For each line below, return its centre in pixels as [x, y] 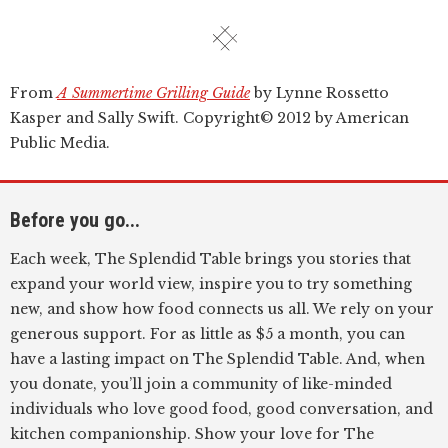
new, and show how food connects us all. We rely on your [222, 309]
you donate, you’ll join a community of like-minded [201, 384]
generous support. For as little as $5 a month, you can [207, 334]
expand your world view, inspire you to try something [211, 284]
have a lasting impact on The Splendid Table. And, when [217, 359]
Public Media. [60, 143]
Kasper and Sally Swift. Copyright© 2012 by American [209, 118]
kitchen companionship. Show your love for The [192, 434]
